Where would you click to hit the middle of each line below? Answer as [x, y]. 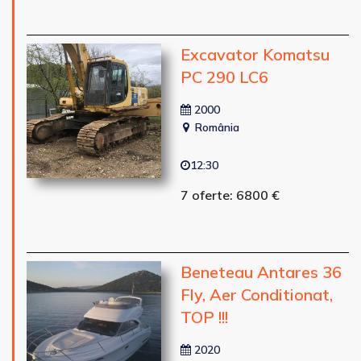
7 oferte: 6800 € [230, 195]
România [215, 127]
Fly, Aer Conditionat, [256, 294]
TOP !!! [204, 317]
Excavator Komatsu [255, 54]
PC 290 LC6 [224, 77]
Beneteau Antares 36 [261, 272]
